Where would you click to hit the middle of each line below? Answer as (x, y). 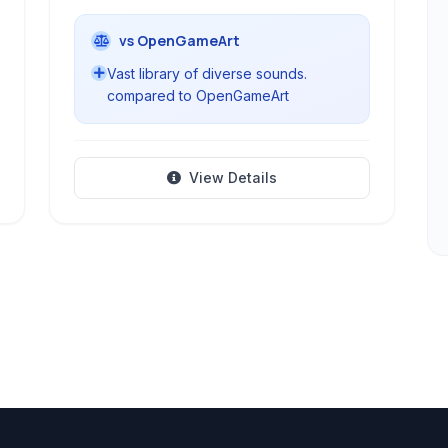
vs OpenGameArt (180, 40)
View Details (232, 177)
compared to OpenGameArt (198, 95)
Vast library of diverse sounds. (207, 73)
